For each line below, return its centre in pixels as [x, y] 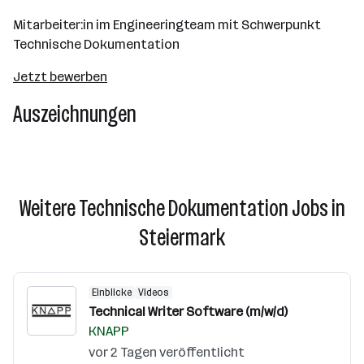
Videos [154, 292]
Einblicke [112, 292]
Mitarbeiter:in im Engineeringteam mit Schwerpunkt [167, 25]
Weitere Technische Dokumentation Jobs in [182, 208]
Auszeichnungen [75, 114]
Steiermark [182, 238]
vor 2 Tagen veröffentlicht [167, 352]
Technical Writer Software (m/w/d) [188, 312]
